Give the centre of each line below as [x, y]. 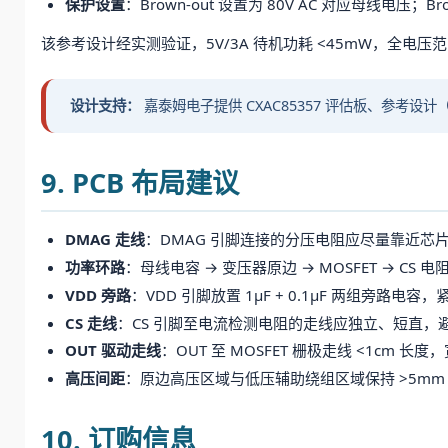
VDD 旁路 [98, 294]
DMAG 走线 [105, 239]
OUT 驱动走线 [113, 350]
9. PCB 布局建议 [140, 182]
